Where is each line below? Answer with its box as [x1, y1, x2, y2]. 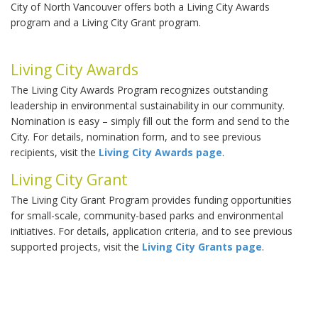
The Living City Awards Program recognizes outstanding [11, 83, 268, 97]
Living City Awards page [99, 146, 222, 159]
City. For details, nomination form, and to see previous [11, 130, 261, 143]
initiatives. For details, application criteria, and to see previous [11, 224, 292, 238]
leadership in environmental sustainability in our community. [11, 99, 285, 112]
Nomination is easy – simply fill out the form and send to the [11, 114, 290, 128]
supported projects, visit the [11, 240, 142, 253]
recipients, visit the [11, 146, 99, 159]
